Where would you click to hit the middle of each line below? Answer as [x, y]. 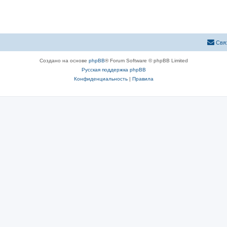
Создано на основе [64, 61]
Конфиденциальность [101, 79]
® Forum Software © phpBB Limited [146, 61]
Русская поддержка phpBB [113, 70]
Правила [143, 79]
